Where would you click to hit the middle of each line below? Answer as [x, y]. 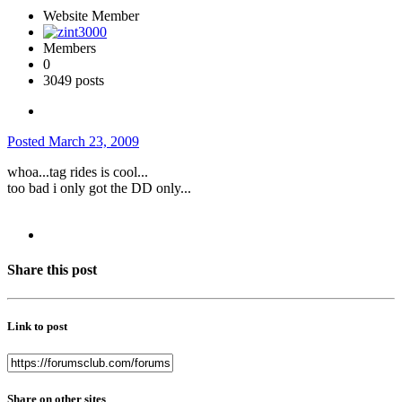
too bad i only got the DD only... [99, 188]
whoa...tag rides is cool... [78, 172]
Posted [28, 142]
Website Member [91, 16]
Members [70, 48]
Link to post [37, 326]
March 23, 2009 [94, 142]
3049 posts [74, 81]
